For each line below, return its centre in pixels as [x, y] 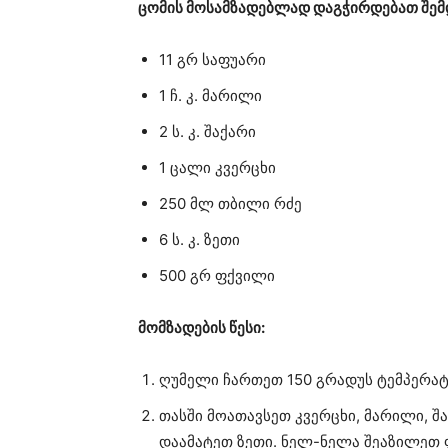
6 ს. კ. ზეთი [199, 239]
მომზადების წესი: [201, 327]
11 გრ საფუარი [212, 59]
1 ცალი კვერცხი [217, 167]
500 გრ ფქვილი [217, 275]
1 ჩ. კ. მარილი [210, 95]
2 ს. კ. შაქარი [207, 131]
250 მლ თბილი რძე [230, 203]
